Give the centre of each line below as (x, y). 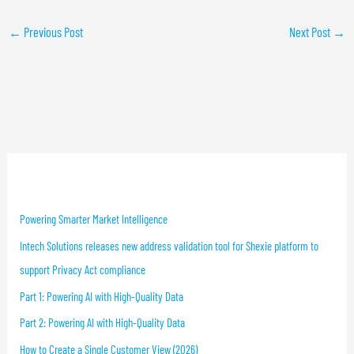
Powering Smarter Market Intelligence (94, 219)
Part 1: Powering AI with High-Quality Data (102, 296)
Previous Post (52, 32)
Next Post (311, 32)
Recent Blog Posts (62, 185)
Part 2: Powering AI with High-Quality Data (103, 323)
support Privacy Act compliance (83, 269)
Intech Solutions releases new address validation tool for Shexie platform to (169, 245)
